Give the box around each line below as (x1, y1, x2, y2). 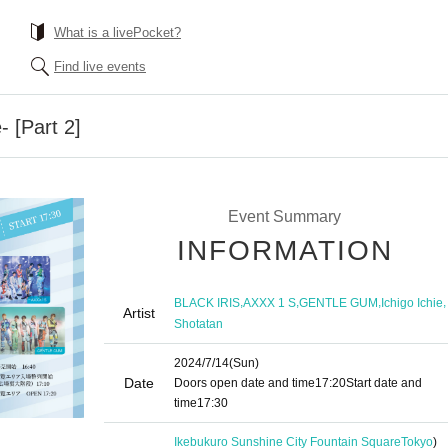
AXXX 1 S (243, 295, 296, 310)
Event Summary (227, 208, 341, 225)
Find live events (54, 59, 146, 74)
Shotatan (174, 316, 223, 331)
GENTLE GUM (299, 295, 378, 310)
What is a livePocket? (54, 25, 181, 40)
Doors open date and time (174, 376, 315, 390)
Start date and (346, 376, 422, 390)
